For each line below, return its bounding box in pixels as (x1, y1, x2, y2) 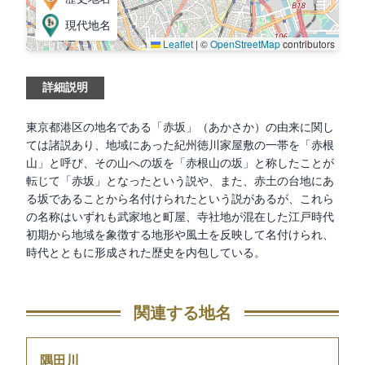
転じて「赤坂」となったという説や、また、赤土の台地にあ (26, 175, 334, 187)
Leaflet (161, 37, 193, 51)
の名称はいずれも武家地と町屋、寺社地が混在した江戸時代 (26, 211, 334, 223)
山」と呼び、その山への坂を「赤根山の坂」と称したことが (26, 157, 334, 169)
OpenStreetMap (210, 37, 280, 51)
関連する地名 (134, 304, 231, 322)
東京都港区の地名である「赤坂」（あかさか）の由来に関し (26, 121, 334, 134)
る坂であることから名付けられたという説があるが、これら (26, 193, 334, 205)
